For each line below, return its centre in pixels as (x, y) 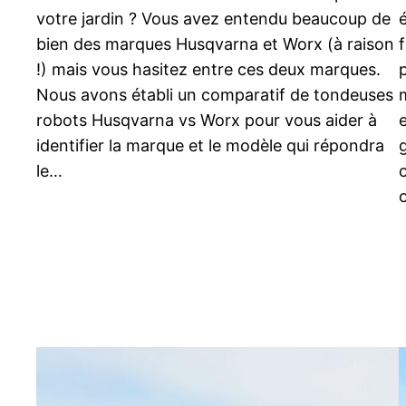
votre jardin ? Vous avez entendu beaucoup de (213, 19)
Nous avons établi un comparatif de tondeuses (215, 95)
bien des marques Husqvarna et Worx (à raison (215, 44)
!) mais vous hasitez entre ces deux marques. (208, 70)
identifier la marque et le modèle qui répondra (210, 146)
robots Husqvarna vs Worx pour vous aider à (207, 121)
